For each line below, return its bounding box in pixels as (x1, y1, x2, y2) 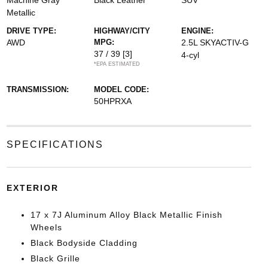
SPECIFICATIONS (6, 139, 103, 150)
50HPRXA (93, 96, 132, 106)
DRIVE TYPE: (6, 26, 56, 35)
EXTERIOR (6, 183, 59, 193)
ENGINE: (181, 26, 214, 35)
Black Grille (30, 254, 80, 263)
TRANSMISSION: (6, 85, 69, 94)
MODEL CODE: (93, 85, 149, 94)
